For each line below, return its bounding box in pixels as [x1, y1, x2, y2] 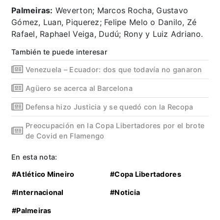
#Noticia [110, 188, 140, 197]
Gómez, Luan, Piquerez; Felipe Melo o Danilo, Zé [11, 17, 197, 27]
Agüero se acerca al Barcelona [26, 84, 133, 93]
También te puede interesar [11, 48, 108, 56]
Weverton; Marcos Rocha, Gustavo [53, 5, 189, 16]
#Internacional [12, 188, 64, 197]
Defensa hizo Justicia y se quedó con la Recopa [26, 103, 193, 111]
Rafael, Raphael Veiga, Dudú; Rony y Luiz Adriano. [11, 29, 203, 39]
